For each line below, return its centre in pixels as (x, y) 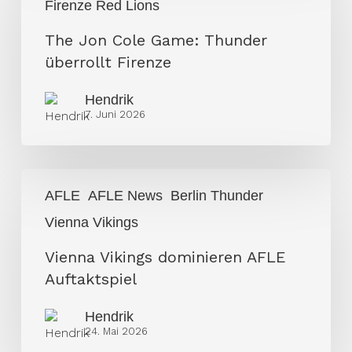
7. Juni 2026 (115, 115)
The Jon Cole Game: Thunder (156, 40)
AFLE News (125, 196)
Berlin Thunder (216, 196)
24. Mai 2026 (116, 332)
